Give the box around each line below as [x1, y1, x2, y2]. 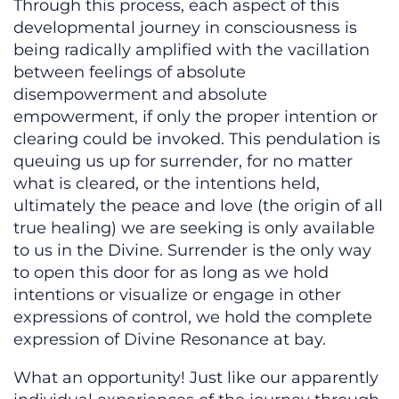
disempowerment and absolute [13, 85, 267, 105]
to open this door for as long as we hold [13, 263, 329, 283]
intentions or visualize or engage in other [13, 285, 341, 305]
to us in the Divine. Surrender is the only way [13, 240, 371, 261]
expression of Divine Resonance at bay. [13, 330, 326, 350]
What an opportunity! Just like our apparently [13, 368, 379, 388]
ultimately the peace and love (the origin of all [13, 196, 383, 216]
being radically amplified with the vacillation [13, 40, 370, 61]
